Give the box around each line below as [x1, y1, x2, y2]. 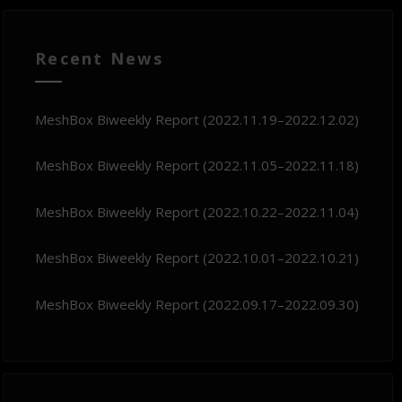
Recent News [35, 47, 163, 69]
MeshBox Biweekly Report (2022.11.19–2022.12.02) [35, 109, 360, 128]
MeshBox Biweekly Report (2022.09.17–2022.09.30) [35, 294, 360, 313]
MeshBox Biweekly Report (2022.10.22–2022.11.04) [35, 202, 360, 221]
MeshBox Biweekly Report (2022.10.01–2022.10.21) [35, 249, 360, 267]
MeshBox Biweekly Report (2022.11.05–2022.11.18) [35, 156, 360, 175]
